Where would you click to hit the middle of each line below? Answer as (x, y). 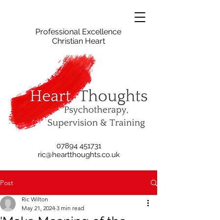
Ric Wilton (35, 199)
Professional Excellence (78, 32)
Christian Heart (78, 41)
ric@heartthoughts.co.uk (79, 155)
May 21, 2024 (38, 208)
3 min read (70, 208)
